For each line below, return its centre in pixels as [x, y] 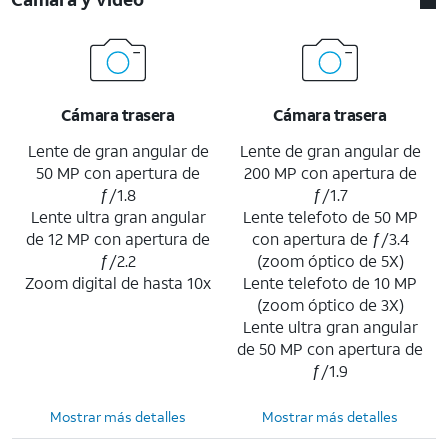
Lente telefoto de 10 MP [330, 282]
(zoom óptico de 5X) [330, 260]
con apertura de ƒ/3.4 [330, 238]
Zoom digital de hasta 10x [118, 282]
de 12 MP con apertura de [118, 238]
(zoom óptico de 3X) [330, 304]
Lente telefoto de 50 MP [330, 216]
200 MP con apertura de [330, 172]
